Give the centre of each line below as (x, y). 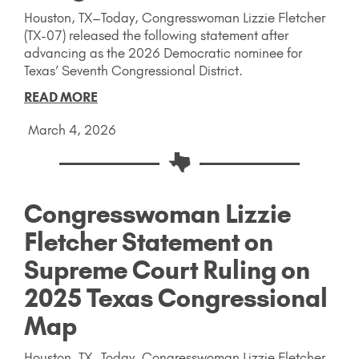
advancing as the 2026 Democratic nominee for (163, 52)
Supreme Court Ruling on (167, 270)
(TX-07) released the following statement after (156, 35)
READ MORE (61, 97)
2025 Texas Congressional (176, 298)
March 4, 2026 (72, 129)
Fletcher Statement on (149, 242)
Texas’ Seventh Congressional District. (135, 70)
